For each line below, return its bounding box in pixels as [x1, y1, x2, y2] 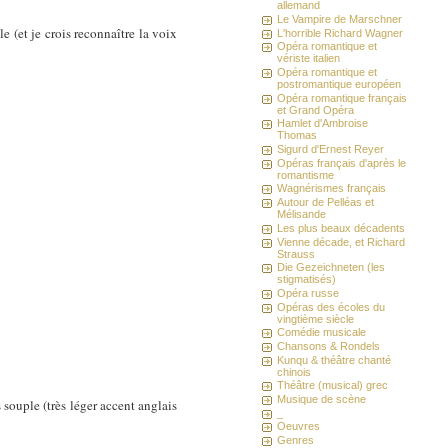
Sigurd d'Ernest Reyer [277, 143, 385, 156]
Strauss [277, 247, 316, 260]
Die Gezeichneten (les [277, 261, 386, 274]
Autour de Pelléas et [277, 196, 375, 209]
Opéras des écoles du [277, 300, 386, 313]
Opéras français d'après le [277, 156, 407, 169]
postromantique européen [277, 78, 402, 91]
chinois [277, 365, 312, 378]
